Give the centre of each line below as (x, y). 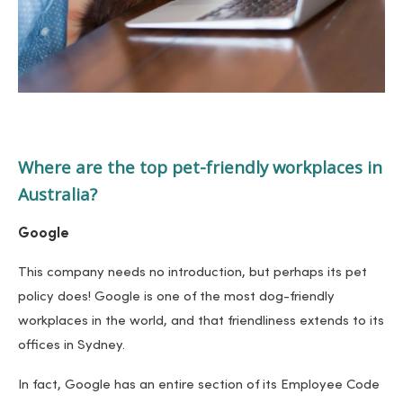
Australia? (58, 194)
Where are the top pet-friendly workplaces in (200, 167)
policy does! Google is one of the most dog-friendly (176, 298)
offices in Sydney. (72, 346)
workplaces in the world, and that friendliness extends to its (201, 322)
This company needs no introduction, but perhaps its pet (193, 273)
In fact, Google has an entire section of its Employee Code (199, 386)
